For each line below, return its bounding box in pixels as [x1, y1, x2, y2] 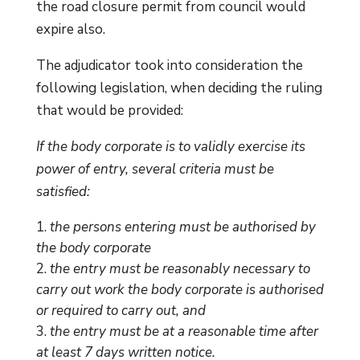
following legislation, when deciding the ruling [35, 78, 322, 97]
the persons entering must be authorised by [49, 217, 316, 236]
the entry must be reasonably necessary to [49, 259, 310, 278]
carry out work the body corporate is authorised [35, 280, 324, 299]
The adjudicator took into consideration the [35, 55, 303, 75]
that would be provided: [35, 100, 183, 120]
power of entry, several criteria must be [35, 159, 274, 178]
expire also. [35, 19, 105, 39]
